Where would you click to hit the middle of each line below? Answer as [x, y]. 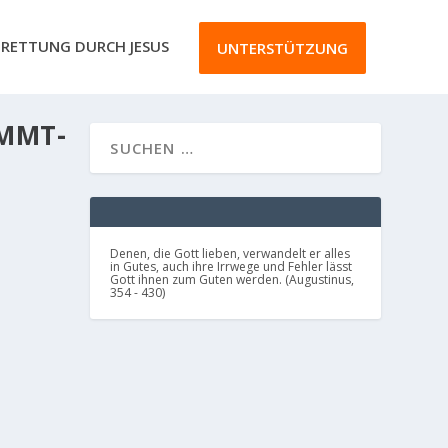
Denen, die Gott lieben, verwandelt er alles [230, 254]
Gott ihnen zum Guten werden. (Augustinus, [232, 280]
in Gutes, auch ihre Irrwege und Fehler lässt [231, 267]
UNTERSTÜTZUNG [282, 48]
